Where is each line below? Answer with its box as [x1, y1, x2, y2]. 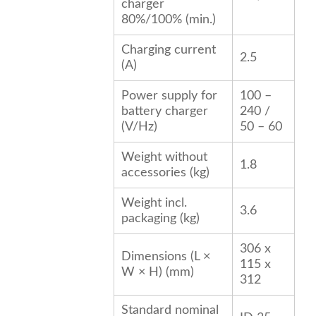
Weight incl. [121, 197, 187, 210]
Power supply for [121, 90, 217, 103]
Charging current [121, 44, 216, 57]
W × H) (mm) [121, 266, 194, 279]
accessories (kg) [121, 166, 209, 180]
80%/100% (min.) [121, 13, 216, 27]
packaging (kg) [121, 212, 200, 226]
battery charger [121, 105, 208, 119]
